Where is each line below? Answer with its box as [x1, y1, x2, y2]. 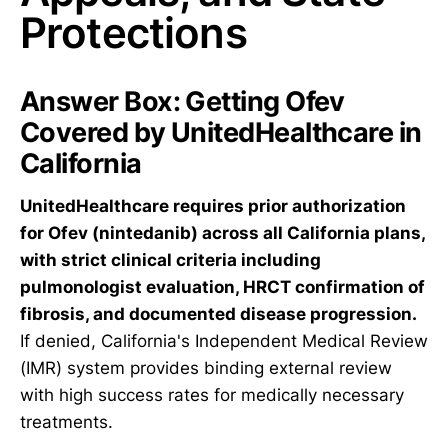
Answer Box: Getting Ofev [20, 85, 345, 118]
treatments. [20, 411, 113, 432]
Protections [20, 7, 247, 58]
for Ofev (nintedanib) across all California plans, [20, 222, 425, 243]
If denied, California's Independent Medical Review [20, 330, 428, 351]
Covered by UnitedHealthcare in [20, 116, 422, 149]
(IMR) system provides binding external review [20, 357, 392, 378]
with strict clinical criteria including [20, 249, 321, 270]
